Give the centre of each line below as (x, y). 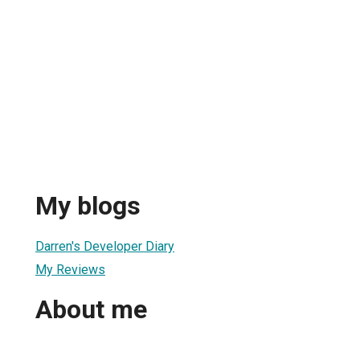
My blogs (88, 206)
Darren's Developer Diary (105, 246)
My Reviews (70, 269)
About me (91, 310)
